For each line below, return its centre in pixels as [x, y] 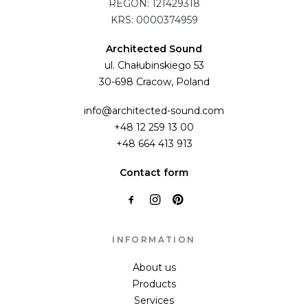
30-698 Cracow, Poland [154, 82]
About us [154, 267]
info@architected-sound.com [154, 111]
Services [154, 300]
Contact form [154, 173]
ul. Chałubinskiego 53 [154, 65]
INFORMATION [154, 240]
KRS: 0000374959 [154, 20]
